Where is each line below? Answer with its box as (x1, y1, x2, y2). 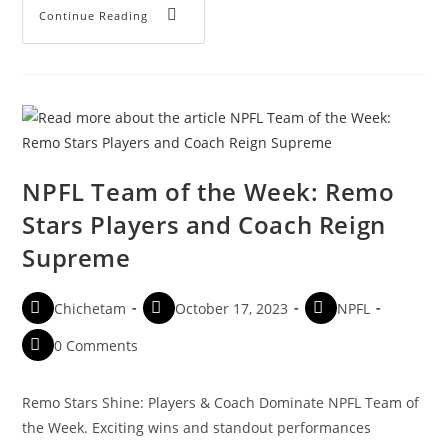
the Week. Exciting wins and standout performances (22, 417, 372, 437)
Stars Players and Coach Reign (22, 207, 386, 241)
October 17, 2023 (175, 298, 289, 318)
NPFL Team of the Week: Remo (22, 174, 395, 208)
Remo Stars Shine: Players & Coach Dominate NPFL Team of (22, 392, 420, 412)
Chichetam (54, 298, 127, 318)
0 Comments (54, 335, 139, 355)
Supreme (22, 240, 131, 274)
